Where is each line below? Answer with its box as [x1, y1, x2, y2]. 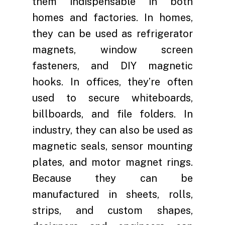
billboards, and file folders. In [32, 107, 193, 120]
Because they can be [32, 172, 193, 184]
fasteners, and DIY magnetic [32, 59, 193, 72]
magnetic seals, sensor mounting [32, 140, 193, 152]
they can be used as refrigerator [32, 27, 193, 40]
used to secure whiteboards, [32, 91, 193, 104]
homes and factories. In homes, [32, 11, 193, 24]
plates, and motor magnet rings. [32, 156, 193, 168]
